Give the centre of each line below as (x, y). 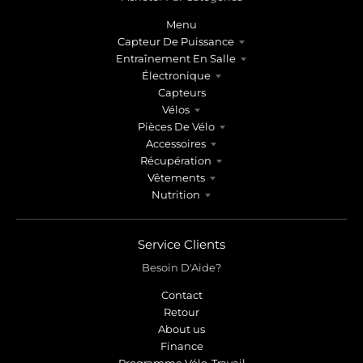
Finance (181, 346)
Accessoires (176, 144)
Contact (181, 295)
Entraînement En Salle (176, 59)
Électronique (176, 76)
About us (181, 329)
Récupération (176, 161)
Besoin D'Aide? (181, 267)
